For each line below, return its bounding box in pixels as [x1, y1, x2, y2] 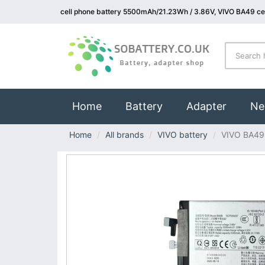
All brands [105, 130, 144, 140]
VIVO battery [157, 130, 208, 140]
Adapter [186, 100, 227, 112]
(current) [101, 99, 146, 112]
